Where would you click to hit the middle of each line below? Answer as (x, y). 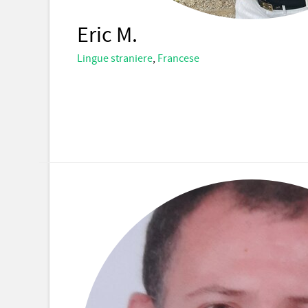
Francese (178, 58)
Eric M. (107, 35)
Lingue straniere (115, 58)
